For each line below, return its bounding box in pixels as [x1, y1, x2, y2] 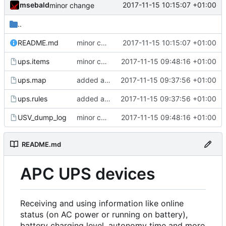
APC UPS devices [20, 164, 155, 184]
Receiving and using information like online [20, 198, 184, 208]
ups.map [18, 75, 46, 84]
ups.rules [18, 94, 47, 103]
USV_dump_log [18, 112, 67, 122]
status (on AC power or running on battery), [20, 209, 188, 219]
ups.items [18, 56, 49, 66]
